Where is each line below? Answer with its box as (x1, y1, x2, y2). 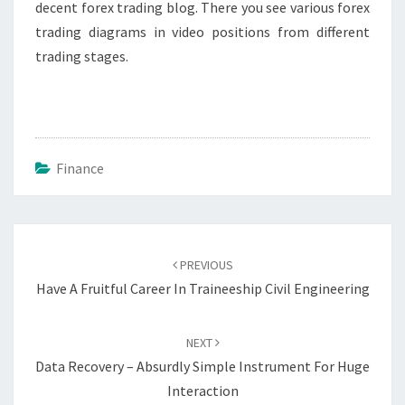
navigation (13, 245, 104, 270)
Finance (56, 158, 104, 177)
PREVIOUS (176, 256, 233, 273)
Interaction (166, 381, 239, 400)
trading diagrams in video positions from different (35, 22, 370, 41)
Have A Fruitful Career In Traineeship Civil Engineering (35, 278, 370, 297)
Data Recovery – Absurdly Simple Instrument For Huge (35, 356, 370, 375)
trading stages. (35, 46, 128, 65)
